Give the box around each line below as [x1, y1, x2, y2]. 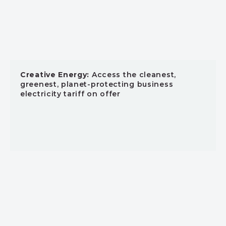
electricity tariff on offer [20, 89, 121, 98]
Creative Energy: [20, 70, 90, 79]
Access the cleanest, [89, 70, 176, 79]
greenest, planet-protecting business [20, 80, 174, 89]
